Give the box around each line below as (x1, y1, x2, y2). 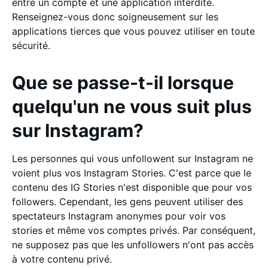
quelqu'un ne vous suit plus (12, 96, 252, 117)
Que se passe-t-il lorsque (12, 72, 234, 93)
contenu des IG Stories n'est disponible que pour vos (12, 181, 252, 193)
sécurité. (12, 39, 53, 51)
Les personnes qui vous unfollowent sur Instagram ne (12, 153, 253, 165)
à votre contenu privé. (12, 253, 115, 265)
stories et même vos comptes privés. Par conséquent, (12, 224, 255, 236)
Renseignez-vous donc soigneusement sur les (12, 11, 218, 23)
